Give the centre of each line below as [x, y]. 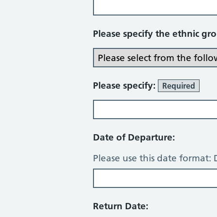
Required [179, 86]
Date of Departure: [134, 137]
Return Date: [121, 206]
